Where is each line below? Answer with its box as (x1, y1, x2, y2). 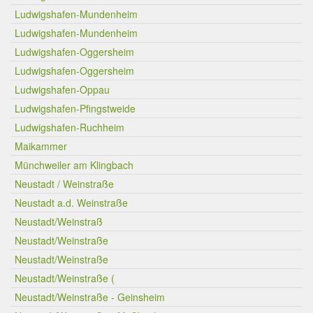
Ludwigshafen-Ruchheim (15, 120, 124, 134)
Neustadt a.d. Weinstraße (15, 196, 128, 210)
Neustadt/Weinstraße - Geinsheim (15, 290, 165, 304)
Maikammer (15, 139, 67, 153)
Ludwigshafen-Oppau (15, 82, 110, 96)
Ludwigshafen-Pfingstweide (15, 101, 136, 115)
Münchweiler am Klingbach (15, 158, 133, 172)
